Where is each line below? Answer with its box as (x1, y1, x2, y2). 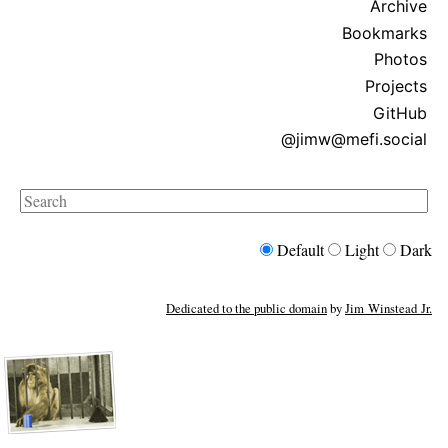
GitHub (373, 102, 427, 123)
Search (19, 189, 62, 211)
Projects (365, 75, 427, 96)
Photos (374, 49, 427, 70)
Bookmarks (342, 22, 427, 43)
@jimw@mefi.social (281, 129, 427, 150)
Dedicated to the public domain (166, 299, 327, 318)
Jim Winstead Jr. (345, 299, 432, 318)
